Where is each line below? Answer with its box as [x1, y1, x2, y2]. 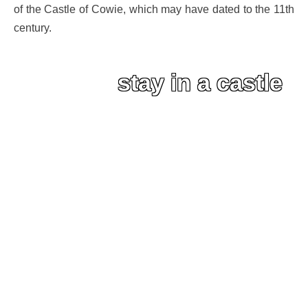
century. [14, 21, 52, 34]
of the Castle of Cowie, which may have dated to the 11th [14, 2, 294, 15]
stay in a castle [117, 69, 283, 96]
